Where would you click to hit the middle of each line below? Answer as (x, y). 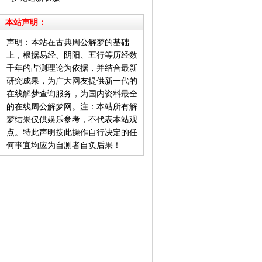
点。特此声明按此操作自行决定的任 (72, 132)
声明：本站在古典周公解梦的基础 (68, 42)
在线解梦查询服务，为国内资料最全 (72, 94)
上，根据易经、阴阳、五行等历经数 (72, 55)
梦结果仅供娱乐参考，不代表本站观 (72, 120)
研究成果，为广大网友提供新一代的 (72, 81)
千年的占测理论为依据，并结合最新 (72, 68)
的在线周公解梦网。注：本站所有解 (72, 107)
